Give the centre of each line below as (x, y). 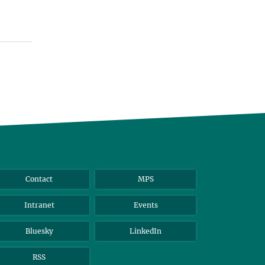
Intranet (39, 205)
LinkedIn (146, 231)
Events (146, 205)
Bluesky (39, 231)
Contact (39, 179)
